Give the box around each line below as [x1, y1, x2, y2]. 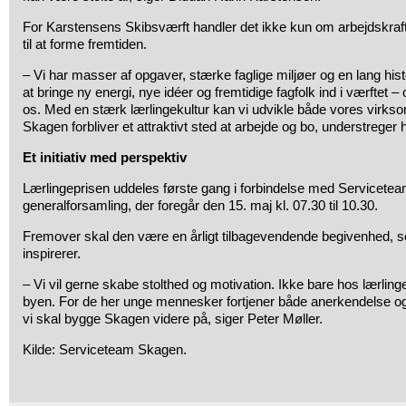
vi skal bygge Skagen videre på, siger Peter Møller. [23, 311, 323, 326]
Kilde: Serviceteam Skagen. [23, 342, 187, 357]
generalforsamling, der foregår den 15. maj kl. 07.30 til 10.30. [23, 198, 378, 213]
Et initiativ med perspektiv [23, 150, 187, 165]
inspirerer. [23, 246, 81, 261]
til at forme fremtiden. [23, 36, 147, 52]
